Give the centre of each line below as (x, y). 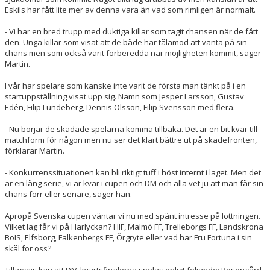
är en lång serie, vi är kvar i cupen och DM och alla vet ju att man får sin (134, 183)
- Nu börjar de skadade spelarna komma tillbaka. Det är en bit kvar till (131, 129)
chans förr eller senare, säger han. (68, 194)
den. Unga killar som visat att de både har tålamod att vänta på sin (126, 42)
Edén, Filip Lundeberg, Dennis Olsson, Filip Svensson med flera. (120, 107)
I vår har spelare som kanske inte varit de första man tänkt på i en (125, 85)
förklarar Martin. (35, 150)
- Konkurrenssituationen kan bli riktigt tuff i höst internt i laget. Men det (133, 172)
